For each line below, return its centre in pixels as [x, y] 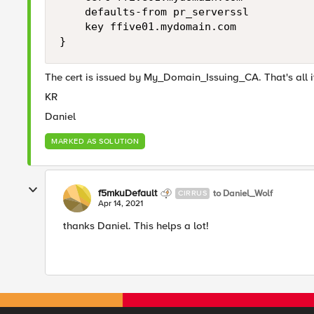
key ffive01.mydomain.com [148, 27]
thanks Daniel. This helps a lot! [136, 226]
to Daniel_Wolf [243, 193]
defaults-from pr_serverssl [154, 12]
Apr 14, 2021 [121, 204]
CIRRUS [192, 193]
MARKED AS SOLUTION [95, 141]
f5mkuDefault [128, 193]
